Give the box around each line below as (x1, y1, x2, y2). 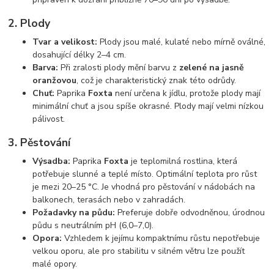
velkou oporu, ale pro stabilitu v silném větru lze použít (32, 245, 245, 257)
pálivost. (32, 113, 65, 125)
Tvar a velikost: (32, 35, 98, 48)
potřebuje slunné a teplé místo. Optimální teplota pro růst (32, 168, 257, 180)
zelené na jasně (179, 61, 245, 73)
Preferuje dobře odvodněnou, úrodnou (115, 207, 265, 219)
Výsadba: (32, 155, 71, 168)
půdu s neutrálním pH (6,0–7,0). (32, 220, 154, 232)
